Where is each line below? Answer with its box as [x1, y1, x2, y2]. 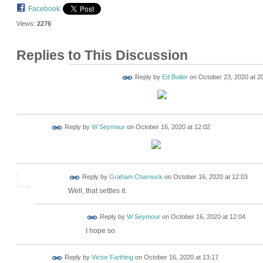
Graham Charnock [109, 173, 163, 181]
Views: [16, 20, 35, 28]
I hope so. [85, 227, 119, 235]
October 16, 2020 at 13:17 [143, 254, 218, 261]
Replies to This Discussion [16, 48, 188, 63]
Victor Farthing [91, 254, 133, 261]
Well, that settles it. [68, 186, 127, 195]
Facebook [28, 4, 60, 13]
